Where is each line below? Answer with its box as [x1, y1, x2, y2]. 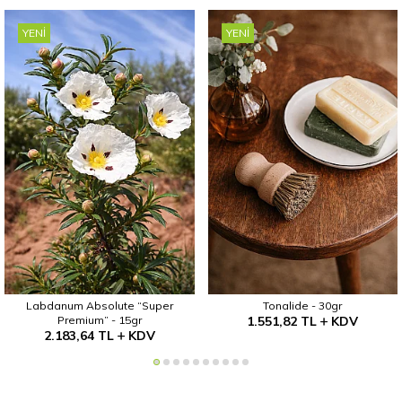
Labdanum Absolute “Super [25, 299, 173, 313]
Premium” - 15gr [57, 313, 142, 328]
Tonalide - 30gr [263, 299, 343, 313]
